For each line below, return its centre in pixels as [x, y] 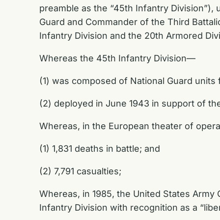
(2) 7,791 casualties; [80, 171]
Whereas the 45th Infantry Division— [117, 58]
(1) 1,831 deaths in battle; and [100, 148]
